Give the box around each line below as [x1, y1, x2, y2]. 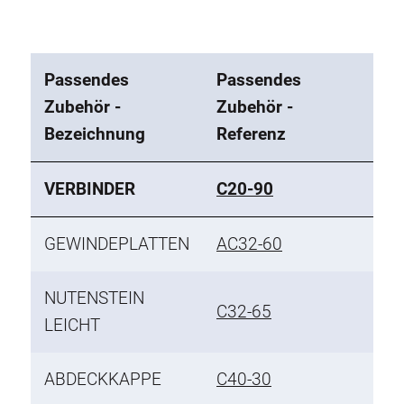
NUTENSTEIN [44, 288, 144, 309]
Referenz [216, 124, 286, 145]
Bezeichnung [44, 124, 145, 145]
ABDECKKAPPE [44, 369, 161, 390]
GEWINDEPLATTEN [44, 234, 189, 255]
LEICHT [44, 315, 100, 336]
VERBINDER [44, 179, 135, 200]
